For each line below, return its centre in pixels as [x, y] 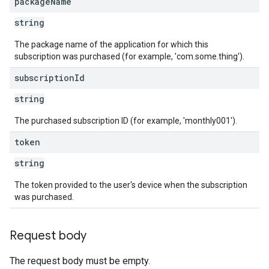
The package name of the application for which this [111, 44]
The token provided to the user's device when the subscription [131, 185]
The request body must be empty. [80, 261]
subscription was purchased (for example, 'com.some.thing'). [129, 56]
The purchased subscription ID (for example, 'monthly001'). [126, 121]
